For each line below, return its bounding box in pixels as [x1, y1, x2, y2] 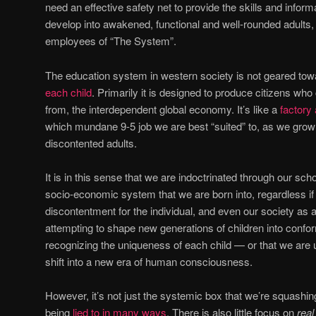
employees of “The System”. [45, 33, 176, 49]
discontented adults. [45, 135, 137, 150]
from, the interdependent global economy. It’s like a [45, 101, 280, 116]
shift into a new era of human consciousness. [45, 253, 253, 269]
